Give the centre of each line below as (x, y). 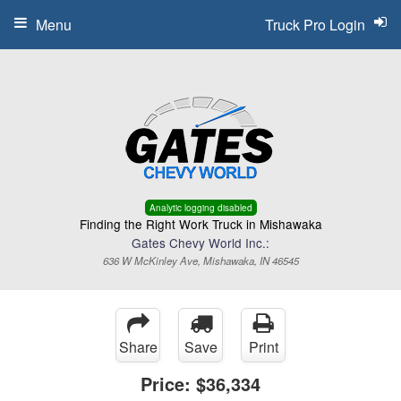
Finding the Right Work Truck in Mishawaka (200, 224)
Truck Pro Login (315, 25)
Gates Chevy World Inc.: (200, 243)
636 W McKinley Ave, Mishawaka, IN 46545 (200, 260)
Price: (168, 384)
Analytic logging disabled (200, 208)
